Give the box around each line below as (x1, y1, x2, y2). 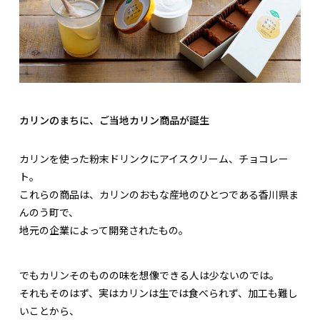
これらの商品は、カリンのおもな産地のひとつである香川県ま (19, 186, 299, 201)
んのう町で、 (19, 204, 79, 219)
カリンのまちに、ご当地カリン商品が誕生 (19, 112, 209, 127)
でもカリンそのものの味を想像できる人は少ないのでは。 (19, 267, 279, 282)
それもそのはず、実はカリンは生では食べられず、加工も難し (19, 285, 298, 300)
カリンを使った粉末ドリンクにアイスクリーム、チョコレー (19, 151, 289, 166)
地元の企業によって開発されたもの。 (19, 222, 189, 237)
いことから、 (19, 303, 79, 318)
